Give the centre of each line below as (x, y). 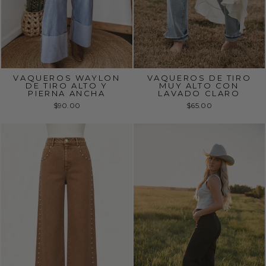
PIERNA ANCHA (67, 93)
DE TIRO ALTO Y (67, 85)
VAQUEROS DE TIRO (199, 77)
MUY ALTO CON (199, 85)
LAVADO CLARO (199, 93)
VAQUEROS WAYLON (67, 77)
